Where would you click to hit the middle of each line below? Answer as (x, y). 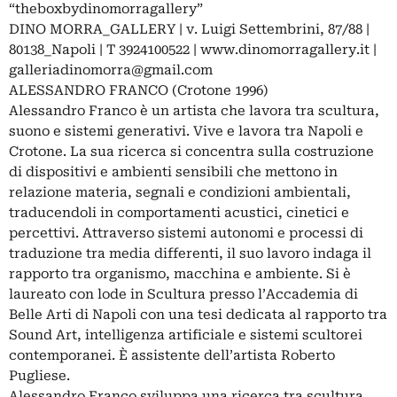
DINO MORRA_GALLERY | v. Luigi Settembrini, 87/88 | (189, 29)
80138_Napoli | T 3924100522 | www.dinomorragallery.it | (193, 49)
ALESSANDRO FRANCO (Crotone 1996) (139, 90)
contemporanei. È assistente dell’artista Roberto (172, 355)
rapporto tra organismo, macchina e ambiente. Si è (180, 273)
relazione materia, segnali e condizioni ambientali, (180, 192)
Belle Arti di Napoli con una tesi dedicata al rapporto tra (198, 314)
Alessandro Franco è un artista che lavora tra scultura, (194, 110)
